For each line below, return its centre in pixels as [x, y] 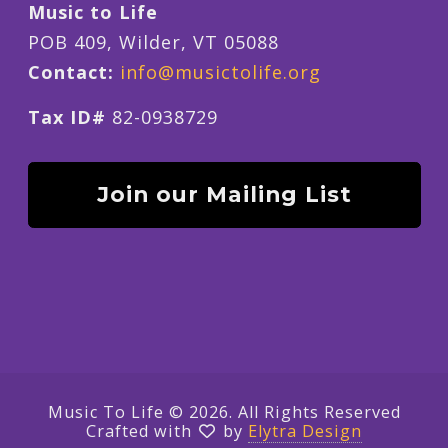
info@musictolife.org [220, 71]
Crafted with [142, 430]
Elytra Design [304, 430]
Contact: [70, 71]
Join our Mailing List [224, 194]
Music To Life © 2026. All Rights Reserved [224, 411]
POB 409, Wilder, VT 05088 [153, 41]
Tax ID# [69, 116]
